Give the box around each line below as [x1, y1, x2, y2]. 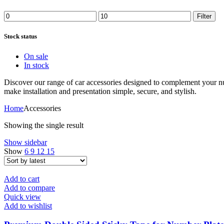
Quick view [4, 192, 41, 201]
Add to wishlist [4, 201, 52, 210]
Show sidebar [4, 137, 47, 146]
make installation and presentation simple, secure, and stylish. [4, 86, 196, 95]
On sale [24, 51, 48, 60]
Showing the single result [4, 120, 83, 129]
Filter [197, 12, 211, 20]
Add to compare [4, 183, 55, 192]
